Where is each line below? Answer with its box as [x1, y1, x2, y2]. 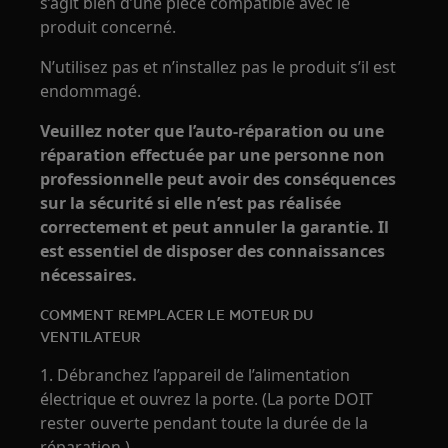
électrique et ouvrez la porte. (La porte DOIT [40, 388, 374, 410]
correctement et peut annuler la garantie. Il [40, 216, 390, 238]
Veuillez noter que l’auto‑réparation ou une [40, 120, 385, 142]
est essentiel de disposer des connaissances [40, 240, 386, 262]
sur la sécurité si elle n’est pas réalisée [40, 192, 342, 214]
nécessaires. [40, 264, 138, 286]
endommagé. [40, 80, 142, 102]
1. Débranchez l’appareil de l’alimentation [40, 364, 351, 386]
